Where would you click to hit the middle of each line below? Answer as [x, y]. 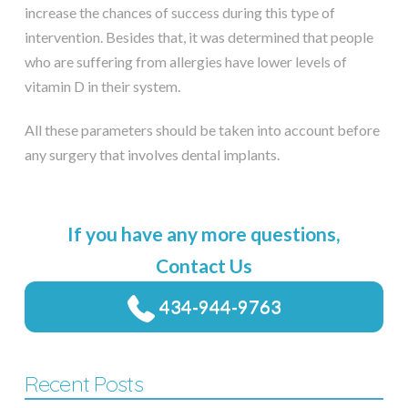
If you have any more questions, [204, 234]
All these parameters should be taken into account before [202, 130]
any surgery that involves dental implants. [152, 155]
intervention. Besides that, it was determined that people [199, 37]
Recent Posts [83, 384]
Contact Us [204, 266]
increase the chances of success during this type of [179, 13]
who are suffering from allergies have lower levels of [185, 62]
